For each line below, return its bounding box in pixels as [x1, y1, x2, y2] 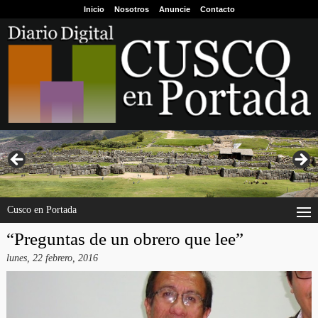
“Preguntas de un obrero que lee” [6, 229, 243, 249]
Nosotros [114, 5, 149, 13]
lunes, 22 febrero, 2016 [6, 253, 98, 264]
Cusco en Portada [7, 204, 77, 216]
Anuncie [158, 5, 190, 13]
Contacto [199, 5, 235, 13]
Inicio [83, 5, 104, 13]
